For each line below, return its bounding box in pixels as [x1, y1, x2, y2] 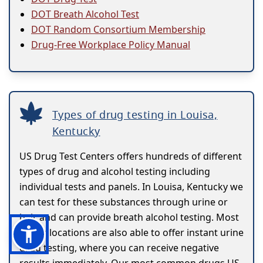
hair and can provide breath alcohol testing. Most [19, 211, 239, 224]
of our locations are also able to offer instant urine [19, 226, 244, 240]
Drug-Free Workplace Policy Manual [31, 38, 190, 52]
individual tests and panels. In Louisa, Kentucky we [19, 180, 243, 194]
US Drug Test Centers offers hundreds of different [19, 150, 242, 163]
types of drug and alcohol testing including [19, 165, 210, 178]
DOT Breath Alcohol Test [31, 8, 139, 21]
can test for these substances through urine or [19, 195, 228, 209]
